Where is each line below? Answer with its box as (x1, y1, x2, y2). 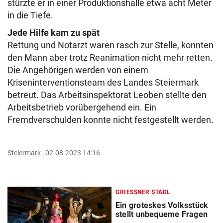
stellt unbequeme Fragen (115, 210, 208, 219)
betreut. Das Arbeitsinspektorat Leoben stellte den (7, 90, 207, 100)
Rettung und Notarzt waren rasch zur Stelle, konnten (7, 40, 214, 50)
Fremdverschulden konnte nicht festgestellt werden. (7, 114, 216, 125)
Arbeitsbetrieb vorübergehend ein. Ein (7, 102, 156, 112)
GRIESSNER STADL (115, 189, 171, 196)
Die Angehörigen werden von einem (7, 65, 148, 75)
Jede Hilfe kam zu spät (7, 27, 100, 38)
